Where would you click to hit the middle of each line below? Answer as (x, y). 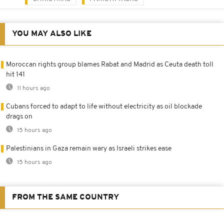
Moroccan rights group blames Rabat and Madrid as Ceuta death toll (110, 64)
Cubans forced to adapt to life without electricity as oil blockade (104, 106)
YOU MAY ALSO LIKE (52, 34)
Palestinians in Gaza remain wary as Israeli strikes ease (89, 148)
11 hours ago (33, 88)
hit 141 (15, 74)
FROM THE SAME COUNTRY (65, 197)
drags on (19, 116)
